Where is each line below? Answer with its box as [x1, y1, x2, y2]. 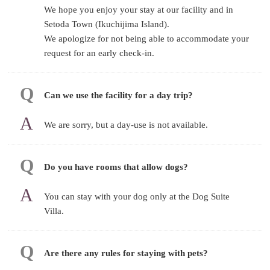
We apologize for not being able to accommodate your [44, 33, 250, 43]
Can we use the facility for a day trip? [44, 90, 193, 100]
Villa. [44, 206, 64, 216]
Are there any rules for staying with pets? [44, 248, 209, 258]
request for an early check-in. [44, 48, 155, 58]
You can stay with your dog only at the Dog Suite [44, 191, 230, 201]
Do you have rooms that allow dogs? [44, 162, 189, 172]
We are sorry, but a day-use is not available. [44, 119, 209, 130]
